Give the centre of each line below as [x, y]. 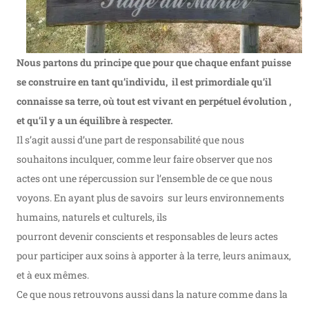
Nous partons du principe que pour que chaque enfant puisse [154, 63]
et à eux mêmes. [53, 275]
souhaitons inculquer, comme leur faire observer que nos [144, 159]
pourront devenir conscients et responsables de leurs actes [147, 237]
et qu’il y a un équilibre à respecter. [95, 121]
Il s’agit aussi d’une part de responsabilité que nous [130, 140]
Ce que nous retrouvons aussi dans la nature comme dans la [152, 295]
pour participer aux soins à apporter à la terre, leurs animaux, [154, 256]
